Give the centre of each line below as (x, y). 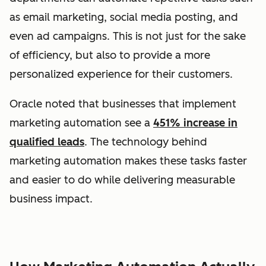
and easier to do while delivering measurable (122, 180)
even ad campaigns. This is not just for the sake (128, 37)
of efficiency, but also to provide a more (110, 56)
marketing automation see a (81, 123)
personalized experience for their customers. (121, 75)
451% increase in (195, 123)
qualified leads (47, 142)
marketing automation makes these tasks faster (128, 161)
